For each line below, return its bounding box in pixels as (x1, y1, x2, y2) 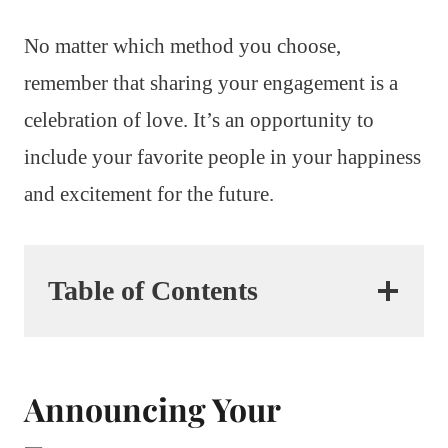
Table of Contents (48, 274, 258, 306)
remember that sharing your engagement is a (24, 70, 398, 95)
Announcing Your (24, 386, 280, 430)
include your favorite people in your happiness (24, 144, 421, 169)
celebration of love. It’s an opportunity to (24, 107, 374, 132)
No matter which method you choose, (24, 33, 341, 58)
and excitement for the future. (24, 181, 274, 206)
